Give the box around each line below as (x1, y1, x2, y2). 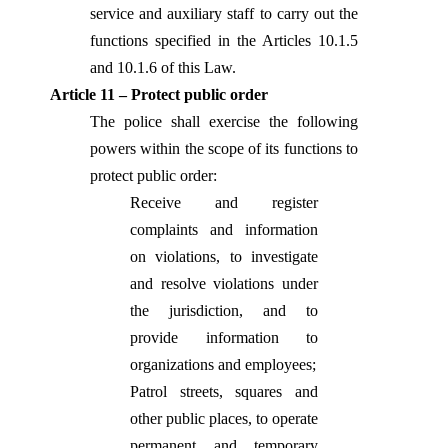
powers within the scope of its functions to (90, 140, 358, 157)
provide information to (130, 329, 318, 346)
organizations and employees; (130, 356, 316, 373)
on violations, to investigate (130, 248, 318, 265)
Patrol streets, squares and (130, 383, 318, 400)
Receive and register (130, 194, 318, 211)
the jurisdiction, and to (130, 302, 318, 319)
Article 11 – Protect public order (50, 86, 268, 103)
